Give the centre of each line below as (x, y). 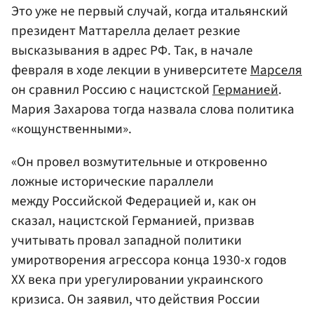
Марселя (276, 70)
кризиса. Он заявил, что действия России (136, 299)
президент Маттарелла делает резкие (126, 30)
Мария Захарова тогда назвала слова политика (153, 109)
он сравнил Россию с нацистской (112, 89)
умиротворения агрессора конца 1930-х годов (149, 260)
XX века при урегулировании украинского (137, 279)
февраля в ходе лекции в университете (131, 70)
